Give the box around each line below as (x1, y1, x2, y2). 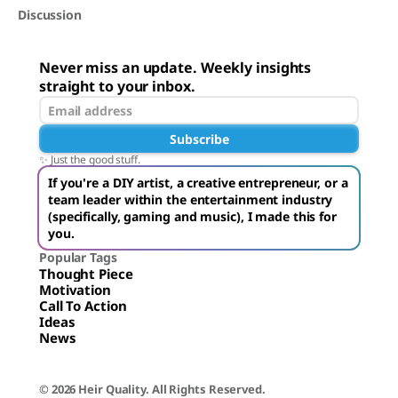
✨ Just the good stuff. (39, 152, 140, 168)
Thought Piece (39, 265, 133, 283)
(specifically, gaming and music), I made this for (48, 208, 337, 226)
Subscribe (169, 130, 229, 147)
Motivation (39, 281, 111, 299)
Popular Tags (39, 249, 117, 267)
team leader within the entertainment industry (48, 191, 333, 209)
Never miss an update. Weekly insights (39, 58, 312, 78)
